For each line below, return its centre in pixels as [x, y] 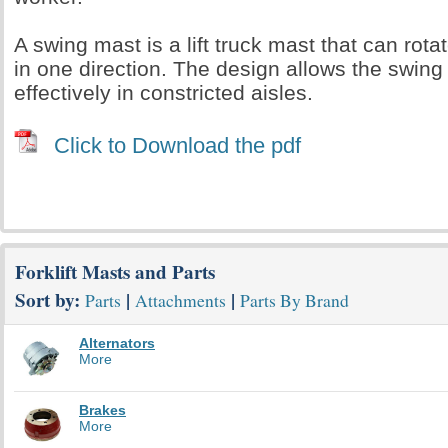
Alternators [117, 343]
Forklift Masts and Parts [115, 272]
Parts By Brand [294, 300]
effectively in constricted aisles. [163, 92]
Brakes [102, 409]
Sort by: [50, 300]
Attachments [180, 300]
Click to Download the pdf [177, 145]
